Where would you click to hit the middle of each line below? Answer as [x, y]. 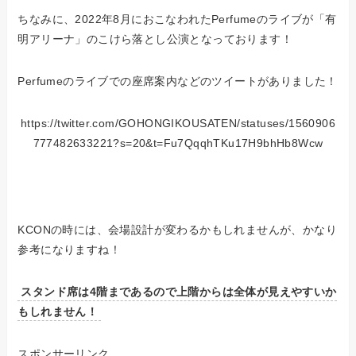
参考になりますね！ [70, 250]
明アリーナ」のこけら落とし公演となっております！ [155, 39]
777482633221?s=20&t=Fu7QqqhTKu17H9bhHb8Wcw [178, 143]
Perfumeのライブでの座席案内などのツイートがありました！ [178, 81]
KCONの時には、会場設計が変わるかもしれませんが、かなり [178, 230]
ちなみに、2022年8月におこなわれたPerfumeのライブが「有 [177, 19]
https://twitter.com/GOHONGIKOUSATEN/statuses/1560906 [178, 124]
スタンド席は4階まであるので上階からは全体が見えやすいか [179, 292]
